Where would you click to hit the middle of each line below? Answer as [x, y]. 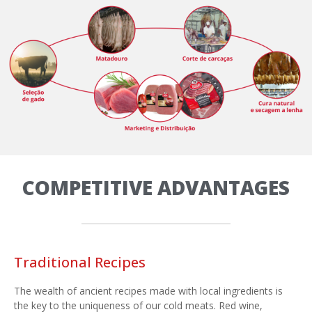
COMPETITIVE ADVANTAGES [156, 187]
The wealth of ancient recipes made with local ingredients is [148, 290]
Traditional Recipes [80, 262]
